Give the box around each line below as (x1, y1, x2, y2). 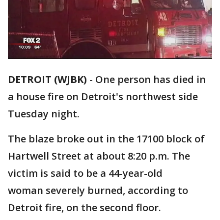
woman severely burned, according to (8, 184, 188, 197)
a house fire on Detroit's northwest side (8, 90, 198, 104)
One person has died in (95, 73, 206, 86)
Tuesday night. (8, 107, 80, 121)
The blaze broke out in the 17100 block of (8, 132, 205, 146)
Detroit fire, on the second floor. (8, 201, 161, 215)
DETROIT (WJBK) (8, 73, 87, 86)
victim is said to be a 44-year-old (8, 166, 163, 180)
